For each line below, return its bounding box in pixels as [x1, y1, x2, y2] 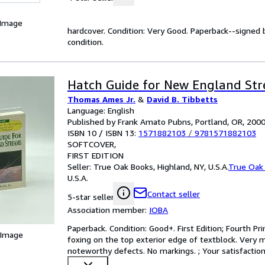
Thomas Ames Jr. [67, 94, 135, 104]
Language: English [67, 105, 134, 115]
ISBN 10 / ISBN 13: [67, 128, 138, 138]
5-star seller [67, 192, 114, 202]
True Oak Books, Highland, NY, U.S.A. [93, 161, 228, 172]
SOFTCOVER [67, 139, 114, 149]
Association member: [67, 205, 149, 215]
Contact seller [147, 189, 200, 199]
